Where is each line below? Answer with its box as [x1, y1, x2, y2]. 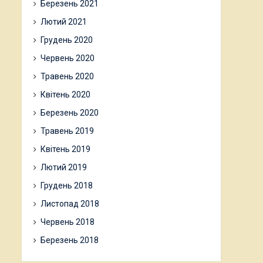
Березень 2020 [41, 108, 99, 117]
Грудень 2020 [41, 35, 93, 45]
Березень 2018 [41, 235, 99, 245]
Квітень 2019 [41, 144, 90, 154]
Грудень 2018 [41, 181, 93, 190]
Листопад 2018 [41, 199, 99, 208]
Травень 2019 [41, 126, 94, 136]
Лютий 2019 [41, 163, 87, 172]
